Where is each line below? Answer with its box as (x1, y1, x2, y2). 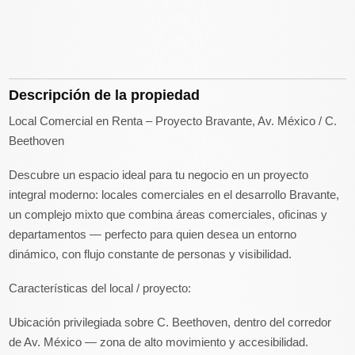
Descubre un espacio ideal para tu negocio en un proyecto (9, 168, 309, 182)
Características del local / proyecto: (9, 281, 192, 296)
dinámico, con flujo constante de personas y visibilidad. (9, 247, 292, 261)
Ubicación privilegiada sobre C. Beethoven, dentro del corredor (9, 315, 332, 330)
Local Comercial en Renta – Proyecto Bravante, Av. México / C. (9, 114, 338, 128)
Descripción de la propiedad (9, 87, 200, 104)
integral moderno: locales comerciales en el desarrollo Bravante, (9, 188, 340, 202)
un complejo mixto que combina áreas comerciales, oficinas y (9, 208, 328, 222)
